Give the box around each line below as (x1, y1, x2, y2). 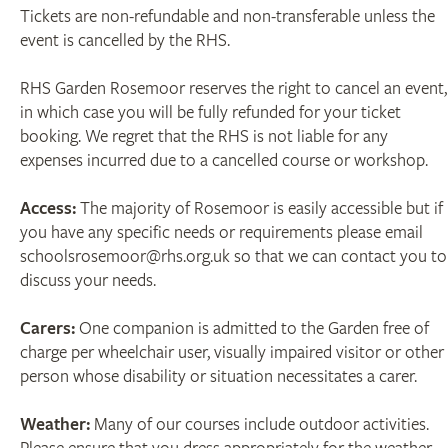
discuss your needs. (20, 270, 156, 292)
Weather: (20, 414, 90, 436)
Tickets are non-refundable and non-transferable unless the (20, 6, 435, 28)
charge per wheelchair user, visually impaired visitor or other (20, 342, 444, 364)
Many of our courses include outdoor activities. (90, 414, 429, 436)
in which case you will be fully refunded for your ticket (20, 102, 401, 124)
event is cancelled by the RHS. (20, 30, 230, 52)
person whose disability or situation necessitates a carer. (20, 366, 417, 388)
